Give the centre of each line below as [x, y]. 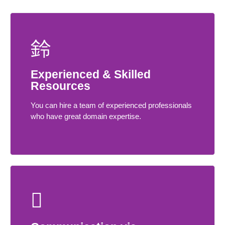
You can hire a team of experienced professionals [111, 105]
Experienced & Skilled [91, 75]
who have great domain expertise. [86, 117]
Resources [61, 86]
